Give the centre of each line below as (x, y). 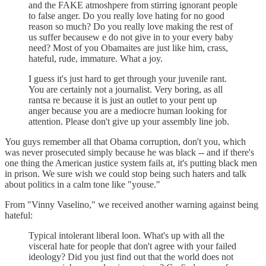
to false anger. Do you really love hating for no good (126, 16)
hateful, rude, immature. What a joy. (96, 59)
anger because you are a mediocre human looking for (128, 111)
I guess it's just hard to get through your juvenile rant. (128, 79)
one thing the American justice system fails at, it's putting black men (131, 163)
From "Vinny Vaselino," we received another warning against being (132, 205)
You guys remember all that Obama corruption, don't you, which (125, 142)
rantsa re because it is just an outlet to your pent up (123, 100)
